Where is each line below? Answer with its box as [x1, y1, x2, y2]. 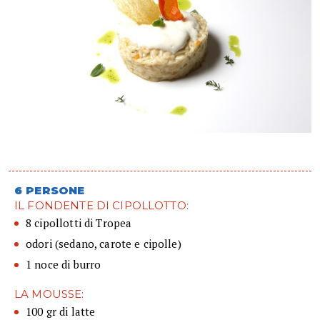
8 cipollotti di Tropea [26, 216, 132, 231]
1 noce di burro [26, 257, 101, 272]
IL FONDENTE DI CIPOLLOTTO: [14, 199, 189, 213]
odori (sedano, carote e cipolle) [26, 236, 181, 251]
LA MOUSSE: [14, 287, 84, 301]
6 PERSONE [14, 184, 85, 198]
